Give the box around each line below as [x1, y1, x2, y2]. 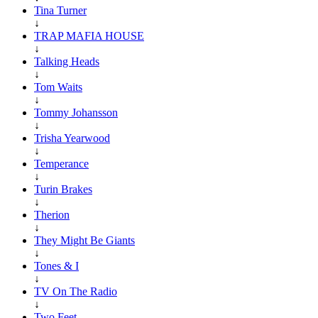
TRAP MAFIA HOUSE [34, 29, 144, 42]
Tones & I [34, 259, 79, 272]
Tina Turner [34, 4, 87, 16]
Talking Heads [34, 55, 99, 67]
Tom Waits [34, 80, 82, 93]
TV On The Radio [34, 285, 117, 297]
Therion [34, 208, 70, 221]
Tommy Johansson [34, 106, 118, 119]
